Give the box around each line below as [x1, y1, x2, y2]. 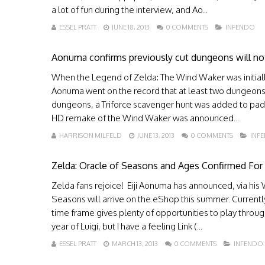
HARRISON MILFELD [59, 131, 122, 140]
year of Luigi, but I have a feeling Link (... [51, 221, 202, 232]
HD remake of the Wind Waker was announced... [51, 112, 239, 124]
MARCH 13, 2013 [112, 240, 158, 248]
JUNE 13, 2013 [137, 131, 174, 140]
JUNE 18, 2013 [112, 23, 150, 31]
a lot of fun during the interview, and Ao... [51, 4, 208, 15]
